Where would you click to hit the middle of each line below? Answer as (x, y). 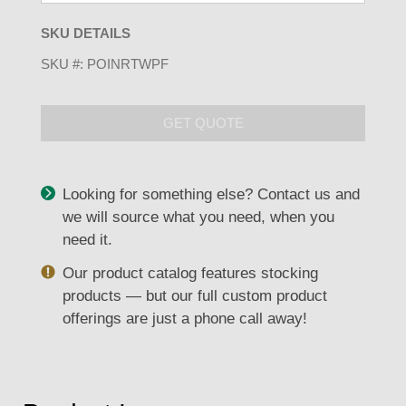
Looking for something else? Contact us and (211, 194)
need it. (87, 239)
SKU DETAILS (85, 33)
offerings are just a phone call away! (184, 318)
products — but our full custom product (194, 295)
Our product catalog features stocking (190, 273)
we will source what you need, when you (198, 217)
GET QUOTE (203, 123)
